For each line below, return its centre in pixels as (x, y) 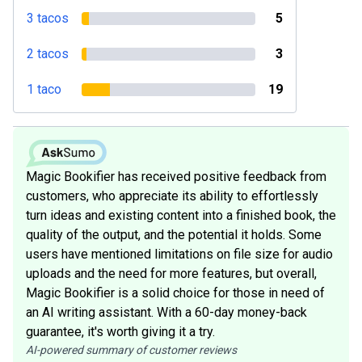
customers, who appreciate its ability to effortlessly (172, 196)
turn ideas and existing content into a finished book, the (181, 215)
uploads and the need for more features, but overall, (171, 273)
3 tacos (48, 18)
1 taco (44, 89)
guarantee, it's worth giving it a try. (120, 331)
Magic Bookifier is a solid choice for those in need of (175, 293)
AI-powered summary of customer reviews (131, 349)
